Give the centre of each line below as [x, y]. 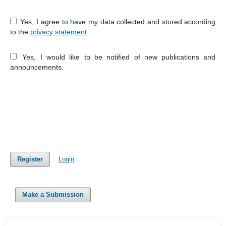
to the [20, 32]
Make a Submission [53, 194]
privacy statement [58, 32]
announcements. [37, 67]
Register [30, 159]
